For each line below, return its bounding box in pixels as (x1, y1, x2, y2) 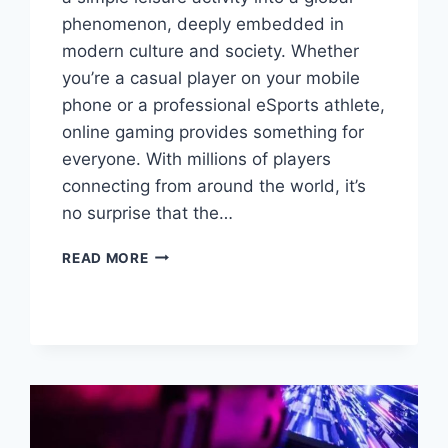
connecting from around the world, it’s (62, 175, 367, 196)
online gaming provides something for (62, 121, 365, 142)
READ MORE (62, 249, 149, 266)
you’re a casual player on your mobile (62, 67, 361, 88)
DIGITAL (147, 307, 207, 324)
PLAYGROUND (147, 328, 250, 345)
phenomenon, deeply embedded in (62, 13, 345, 34)
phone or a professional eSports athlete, (62, 94, 386, 115)
